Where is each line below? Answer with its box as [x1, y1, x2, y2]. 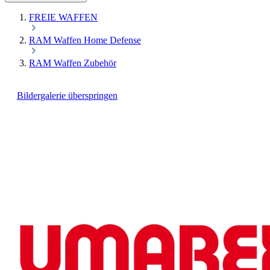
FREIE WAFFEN [29, 12, 98, 22]
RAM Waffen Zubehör [29, 58, 116, 68]
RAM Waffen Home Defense [29, 35, 141, 45]
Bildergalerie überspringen [17, 90, 118, 101]
